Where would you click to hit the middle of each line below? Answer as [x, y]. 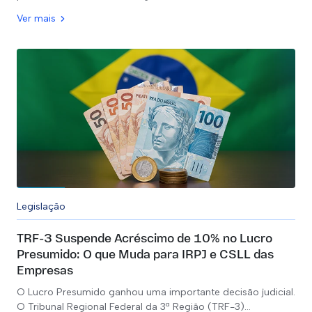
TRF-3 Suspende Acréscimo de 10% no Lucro [145, 239]
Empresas [45, 271]
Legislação [41, 206]
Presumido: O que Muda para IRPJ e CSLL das [145, 255]
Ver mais [36, 18]
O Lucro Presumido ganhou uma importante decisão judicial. [156, 292]
